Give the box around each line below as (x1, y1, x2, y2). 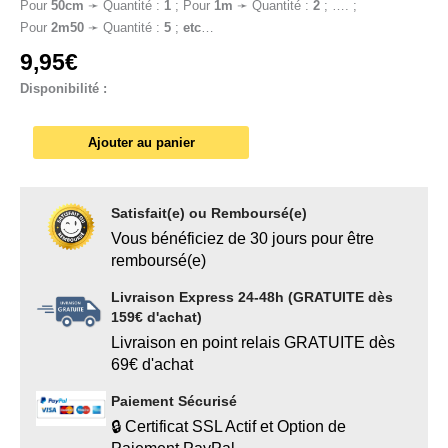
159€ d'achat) (111, 309, 202, 326)
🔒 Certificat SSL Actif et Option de (111, 418, 346, 436)
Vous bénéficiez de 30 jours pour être (111, 230, 374, 248)
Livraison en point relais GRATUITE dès (111, 334, 395, 352)
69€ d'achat (111, 356, 193, 374)
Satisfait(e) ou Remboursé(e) (111, 205, 307, 222)
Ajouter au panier (87, 135, 195, 151)
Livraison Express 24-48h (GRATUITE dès (111, 289, 393, 306)
